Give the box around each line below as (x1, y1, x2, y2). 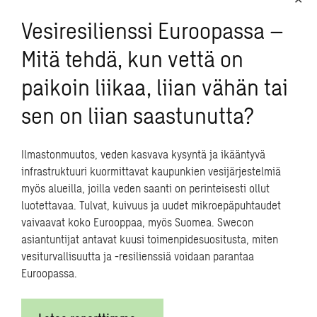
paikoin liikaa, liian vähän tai (21, 73, 288, 100)
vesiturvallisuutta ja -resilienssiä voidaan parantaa (21, 249, 254, 263)
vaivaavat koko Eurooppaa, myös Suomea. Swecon (21, 215, 253, 229)
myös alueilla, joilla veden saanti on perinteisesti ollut (21, 181, 270, 195)
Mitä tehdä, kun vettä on (21, 45, 243, 71)
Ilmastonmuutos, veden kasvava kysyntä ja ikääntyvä (21, 147, 265, 161)
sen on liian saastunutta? (21, 101, 254, 128)
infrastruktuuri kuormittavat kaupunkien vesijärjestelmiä (21, 164, 281, 178)
